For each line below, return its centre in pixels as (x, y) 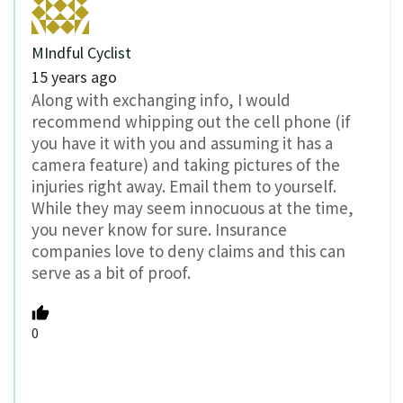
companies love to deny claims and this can (188, 251)
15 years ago (74, 77)
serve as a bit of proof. (111, 273)
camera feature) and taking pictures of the (186, 165)
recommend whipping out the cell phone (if (191, 122)
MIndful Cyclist (81, 53)
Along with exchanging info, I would (161, 100)
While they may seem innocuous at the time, (193, 208)
